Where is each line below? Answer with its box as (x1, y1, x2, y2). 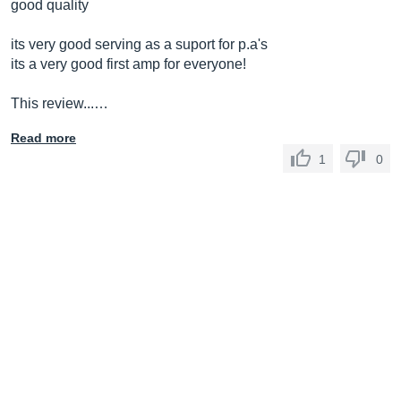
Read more (11, 131, 76, 145)
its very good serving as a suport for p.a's (11, 37, 268, 52)
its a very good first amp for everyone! (11, 56, 246, 72)
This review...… (11, 96, 108, 111)
